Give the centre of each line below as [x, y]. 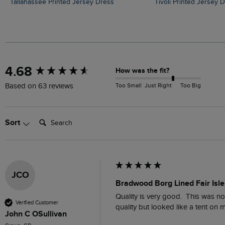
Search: [48, 118]
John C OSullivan [36, 214]
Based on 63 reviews [39, 86]
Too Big [191, 86]
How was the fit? [142, 70]
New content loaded [43, 68]
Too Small [129, 86]
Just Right [158, 86]
